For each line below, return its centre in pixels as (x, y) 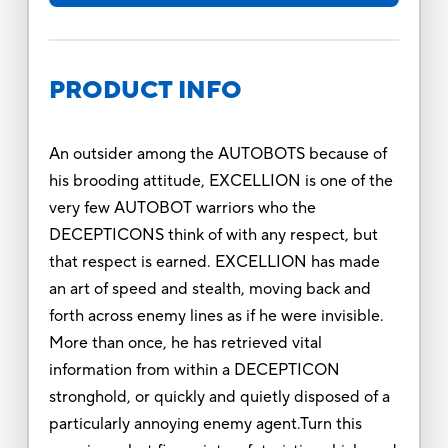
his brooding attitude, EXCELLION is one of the (220, 180)
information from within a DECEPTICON (194, 369)
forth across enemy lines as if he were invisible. (216, 315)
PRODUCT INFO (145, 90)
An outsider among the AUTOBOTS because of (217, 153)
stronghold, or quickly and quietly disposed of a (219, 396)
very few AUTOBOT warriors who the (182, 207)
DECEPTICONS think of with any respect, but (213, 234)
